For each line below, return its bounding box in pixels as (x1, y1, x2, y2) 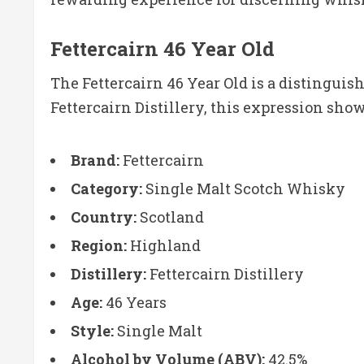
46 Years (106, 292, 167, 312)
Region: (71, 235, 127, 255)
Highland (130, 235, 201, 255)
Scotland (140, 206, 204, 227)
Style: (71, 320, 114, 340)
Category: (71, 178, 142, 198)
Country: (71, 206, 136, 227)
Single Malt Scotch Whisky (145, 178, 345, 198)
